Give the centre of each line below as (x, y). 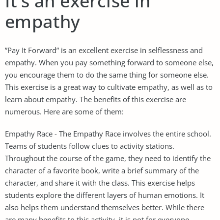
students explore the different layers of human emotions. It (105, 195)
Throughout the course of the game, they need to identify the (108, 158)
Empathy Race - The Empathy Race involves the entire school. (108, 133)
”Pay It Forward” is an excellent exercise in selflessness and (104, 50)
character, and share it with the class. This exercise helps (100, 182)
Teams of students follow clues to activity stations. (90, 146)
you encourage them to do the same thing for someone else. (107, 74)
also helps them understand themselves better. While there (105, 207)
